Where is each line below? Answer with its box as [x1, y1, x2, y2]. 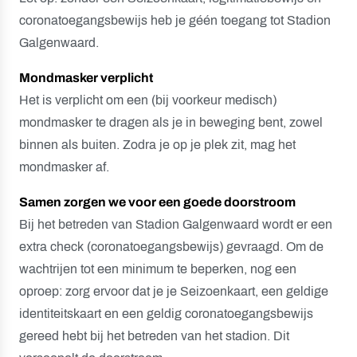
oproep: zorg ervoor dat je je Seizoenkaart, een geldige [19, 284, 328, 298]
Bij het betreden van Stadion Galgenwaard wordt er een [19, 218, 332, 231]
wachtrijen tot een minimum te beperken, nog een [19, 262, 296, 276]
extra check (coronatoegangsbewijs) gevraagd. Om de [19, 240, 324, 253]
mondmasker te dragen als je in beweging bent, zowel [19, 116, 323, 129]
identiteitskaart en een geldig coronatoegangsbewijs [19, 307, 313, 320]
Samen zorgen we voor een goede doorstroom [19, 195, 296, 209]
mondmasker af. [19, 160, 109, 174]
